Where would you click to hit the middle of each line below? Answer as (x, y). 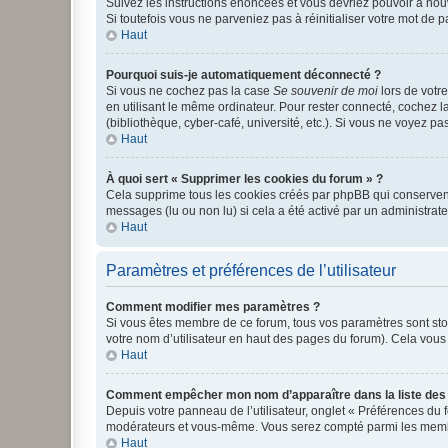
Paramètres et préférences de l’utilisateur (251, 270)
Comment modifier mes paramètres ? (213, 307)
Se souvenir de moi (325, 91)
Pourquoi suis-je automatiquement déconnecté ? (243, 75)
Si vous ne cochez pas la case (189, 91)
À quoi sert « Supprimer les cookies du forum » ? (244, 179)
